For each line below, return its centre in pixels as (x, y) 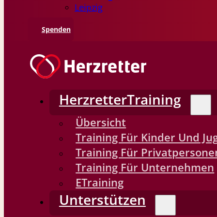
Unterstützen (102, 200)
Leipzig (88, 8)
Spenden (56, 29)
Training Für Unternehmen (145, 168)
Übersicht (101, 123)
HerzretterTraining (120, 100)
